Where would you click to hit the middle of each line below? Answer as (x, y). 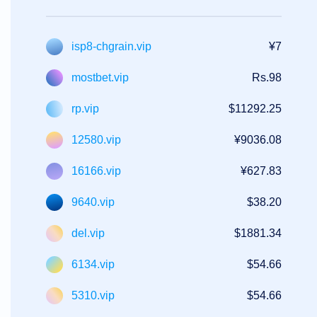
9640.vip (93, 202)
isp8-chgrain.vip (111, 47)
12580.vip (96, 140)
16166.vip (96, 171)
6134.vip (93, 265)
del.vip (88, 234)
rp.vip (85, 109)
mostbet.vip (100, 78)
